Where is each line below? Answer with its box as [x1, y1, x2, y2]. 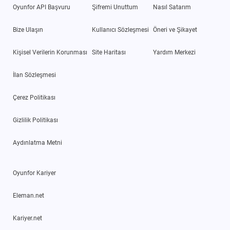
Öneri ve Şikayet [153, 26, 198, 33]
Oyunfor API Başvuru [13, 4, 70, 11]
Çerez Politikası [13, 94, 55, 101]
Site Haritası [91, 49, 126, 56]
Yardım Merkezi [153, 49, 196, 56]
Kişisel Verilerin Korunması [13, 49, 87, 56]
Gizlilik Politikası [13, 117, 58, 124]
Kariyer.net [13, 215, 42, 222]
